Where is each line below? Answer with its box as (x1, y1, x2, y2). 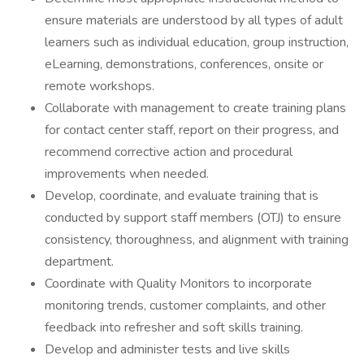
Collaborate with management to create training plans (45, 99, 346, 117)
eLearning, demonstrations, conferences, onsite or (45, 55, 323, 73)
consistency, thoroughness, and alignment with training (45, 231, 349, 249)
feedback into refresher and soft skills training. (45, 318, 303, 336)
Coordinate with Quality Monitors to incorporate (45, 275, 312, 292)
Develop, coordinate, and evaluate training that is (45, 187, 318, 205)
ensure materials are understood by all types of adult (45, 11, 343, 29)
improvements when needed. (45, 165, 209, 183)
